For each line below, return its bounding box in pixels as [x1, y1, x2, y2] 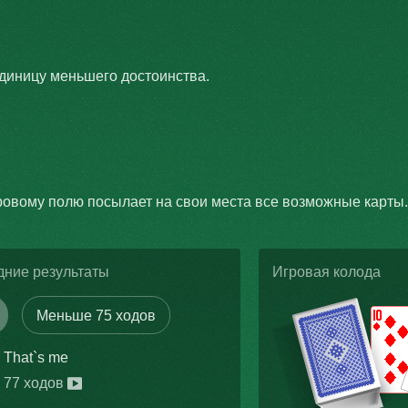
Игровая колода [272, 264, 381, 280]
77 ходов [4, 375, 64, 391]
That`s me [4, 350, 68, 365]
